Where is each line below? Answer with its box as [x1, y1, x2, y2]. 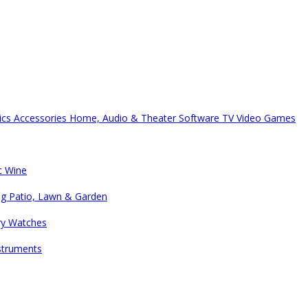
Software [179, 111, 222, 125]
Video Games [236, 111, 296, 125]
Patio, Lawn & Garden [9, 190, 107, 203]
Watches [8, 216, 47, 230]
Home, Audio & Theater [69, 111, 179, 125]
